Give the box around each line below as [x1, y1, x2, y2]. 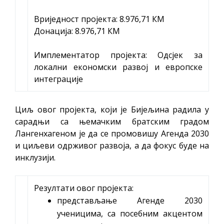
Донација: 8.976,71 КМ [34, 25, 120, 36]
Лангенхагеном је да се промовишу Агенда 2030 [15, 128, 209, 139]
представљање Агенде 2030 [57, 195, 202, 206]
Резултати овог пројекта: [34, 182, 133, 193]
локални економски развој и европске [34, 61, 202, 72]
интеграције [34, 73, 83, 84]
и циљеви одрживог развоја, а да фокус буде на [15, 140, 209, 151]
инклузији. [15, 152, 55, 163]
